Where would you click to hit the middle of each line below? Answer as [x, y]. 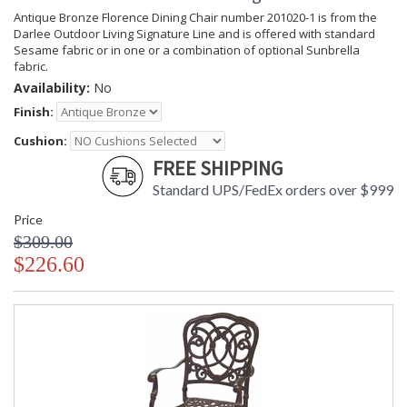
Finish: [34, 112]
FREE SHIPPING [218, 169]
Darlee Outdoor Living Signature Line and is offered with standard [194, 34]
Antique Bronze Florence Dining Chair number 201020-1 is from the [195, 18]
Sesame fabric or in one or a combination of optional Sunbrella [187, 50]
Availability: [52, 88]
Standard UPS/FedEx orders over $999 [273, 190]
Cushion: [40, 141]
